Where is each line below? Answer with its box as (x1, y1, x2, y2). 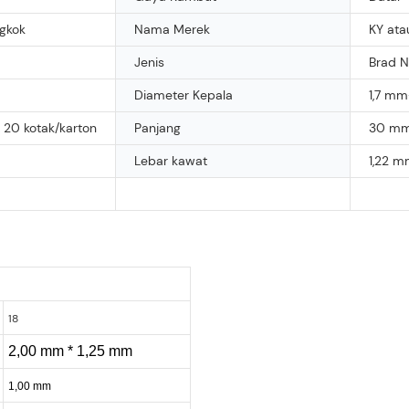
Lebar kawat (134, 152, 207, 169)
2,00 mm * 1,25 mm (7, 342, 132, 359)
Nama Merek (134, 20, 210, 37)
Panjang (134, 119, 181, 136)
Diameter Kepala (134, 86, 233, 103)
